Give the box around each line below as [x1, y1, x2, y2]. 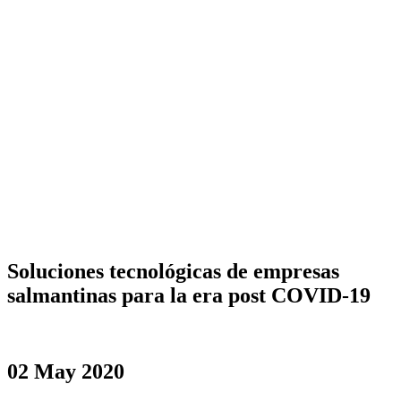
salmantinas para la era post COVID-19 [7, 283, 371, 307]
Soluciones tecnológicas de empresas [7, 259, 339, 283]
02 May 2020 [7, 359, 124, 383]
